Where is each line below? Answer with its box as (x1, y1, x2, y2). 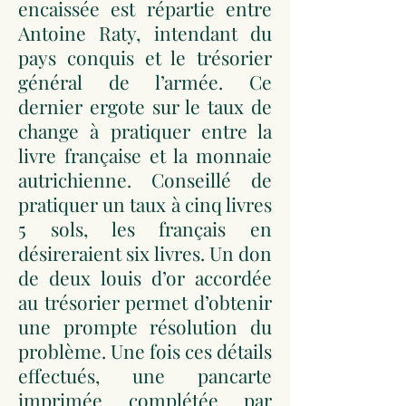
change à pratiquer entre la (18, 118, 272, 143)
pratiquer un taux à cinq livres (18, 191, 272, 217)
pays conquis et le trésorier (18, 44, 272, 70)
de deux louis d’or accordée (18, 265, 272, 290)
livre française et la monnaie (18, 142, 272, 168)
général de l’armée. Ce (18, 69, 272, 94)
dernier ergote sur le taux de (18, 93, 272, 119)
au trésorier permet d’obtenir (18, 289, 272, 314)
